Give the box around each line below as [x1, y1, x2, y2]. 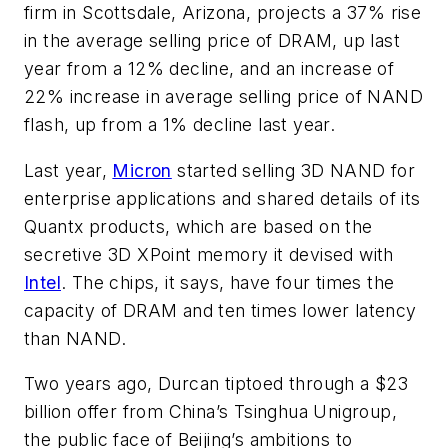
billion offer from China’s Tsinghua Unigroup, [24, 401, 397, 423]
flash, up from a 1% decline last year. [24, 114, 336, 136]
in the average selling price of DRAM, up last [24, 30, 400, 52]
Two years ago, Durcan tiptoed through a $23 [24, 373, 409, 395]
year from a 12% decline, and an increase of [24, 58, 395, 80]
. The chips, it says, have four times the [61, 271, 395, 293]
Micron [112, 159, 172, 181]
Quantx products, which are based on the [24, 215, 373, 237]
